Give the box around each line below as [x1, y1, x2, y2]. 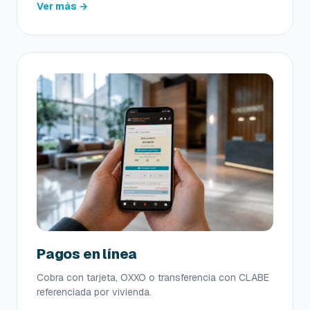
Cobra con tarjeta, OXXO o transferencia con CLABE [37, 271, 269, 284]
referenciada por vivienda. [37, 286, 152, 299]
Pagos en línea [37, 245, 138, 264]
